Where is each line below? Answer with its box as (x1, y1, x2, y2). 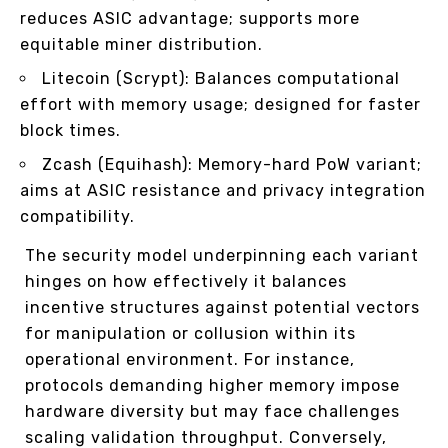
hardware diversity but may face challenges (25, 402, 400, 422)
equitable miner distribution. (20, 35, 263, 55)
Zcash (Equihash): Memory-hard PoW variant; (42, 155, 422, 175)
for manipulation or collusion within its (25, 324, 356, 344)
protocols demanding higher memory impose (25, 376, 400, 396)
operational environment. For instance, (25, 350, 355, 370)
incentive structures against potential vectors (25, 298, 420, 318)
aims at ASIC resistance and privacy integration (20, 181, 426, 201)
